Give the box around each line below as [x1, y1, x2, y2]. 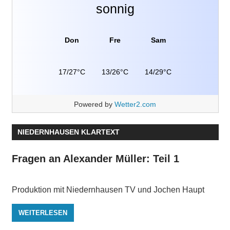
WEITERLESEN [18, 208, 67, 217]
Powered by [74, 100, 114, 108]
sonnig [95, 1, 135, 16]
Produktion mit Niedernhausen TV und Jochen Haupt [11, 185, 204, 195]
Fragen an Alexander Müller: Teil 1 [11, 153, 179, 165]
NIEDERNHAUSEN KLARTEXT [17, 127, 120, 136]
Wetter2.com [114, 100, 156, 108]
